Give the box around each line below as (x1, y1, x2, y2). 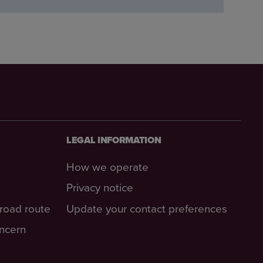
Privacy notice (66, 179, 133, 195)
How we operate (66, 158, 149, 174)
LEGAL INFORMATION (66, 133, 161, 147)
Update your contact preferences (66, 200, 227, 216)
